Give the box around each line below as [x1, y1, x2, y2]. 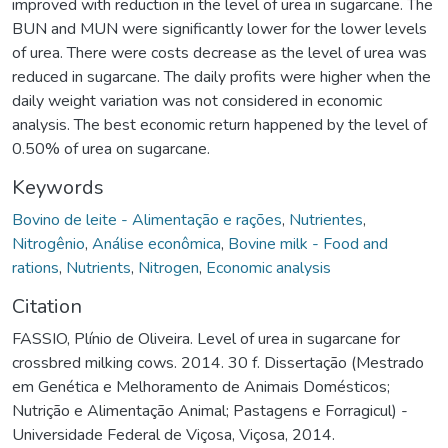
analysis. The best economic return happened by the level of [12, 113, 427, 136]
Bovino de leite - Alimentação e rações [12, 208, 282, 231]
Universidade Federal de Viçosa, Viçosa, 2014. [12, 423, 335, 446]
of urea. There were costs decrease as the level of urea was [12, 41, 427, 64]
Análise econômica [92, 232, 221, 255]
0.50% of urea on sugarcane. [12, 137, 210, 160]
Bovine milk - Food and [228, 232, 388, 255]
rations [12, 256, 59, 279]
